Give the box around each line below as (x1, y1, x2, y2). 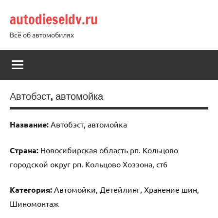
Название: (10, 119, 49, 129)
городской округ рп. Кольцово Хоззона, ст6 (10, 159, 167, 169)
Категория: (10, 184, 52, 195)
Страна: (10, 145, 38, 155)
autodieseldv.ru (10, 10, 98, 29)
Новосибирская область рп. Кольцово (38, 145, 178, 155)
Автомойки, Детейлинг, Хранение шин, (52, 184, 199, 194)
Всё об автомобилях (10, 30, 74, 39)
